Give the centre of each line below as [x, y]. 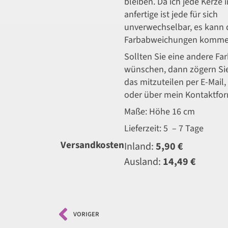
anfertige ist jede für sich [171, 15]
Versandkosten [93, 145]
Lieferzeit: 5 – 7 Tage [164, 129]
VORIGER [86, 214]
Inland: [140, 147]
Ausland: [144, 162]
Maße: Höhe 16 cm [160, 112]
